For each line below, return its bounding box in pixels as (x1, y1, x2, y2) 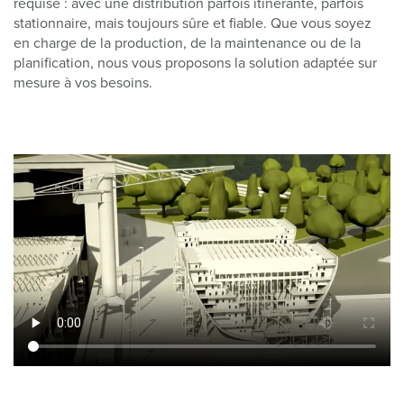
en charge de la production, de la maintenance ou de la (14, 36, 361, 51)
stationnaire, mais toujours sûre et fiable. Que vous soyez (14, 16, 372, 32)
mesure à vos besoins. (14, 76, 152, 91)
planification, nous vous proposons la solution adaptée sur (14, 56, 377, 71)
